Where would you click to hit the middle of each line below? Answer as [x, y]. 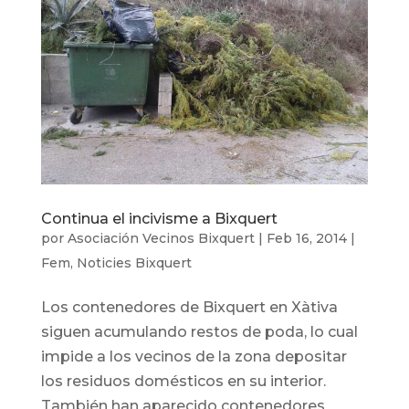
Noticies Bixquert [134, 263]
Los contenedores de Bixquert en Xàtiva [189, 308]
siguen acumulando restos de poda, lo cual [199, 332]
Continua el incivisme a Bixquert [159, 219]
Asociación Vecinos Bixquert [161, 239]
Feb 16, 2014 [306, 239]
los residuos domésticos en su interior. [183, 382]
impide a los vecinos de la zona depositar [194, 357]
